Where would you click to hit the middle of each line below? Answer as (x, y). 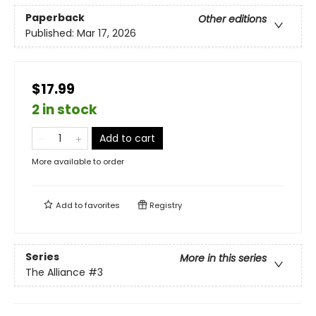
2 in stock (65, 110)
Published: (51, 34)
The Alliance (55, 273)
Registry (165, 206)
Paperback (55, 18)
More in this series (223, 259)
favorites (102, 206)
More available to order (78, 162)
